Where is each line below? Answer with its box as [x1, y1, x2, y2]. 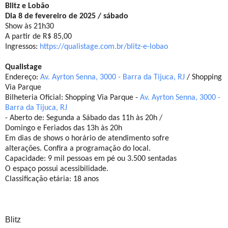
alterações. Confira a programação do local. [5, 145, 151, 153]
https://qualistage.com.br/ [40, 43, 127, 51]
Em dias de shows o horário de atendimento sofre [5, 134, 169, 143]
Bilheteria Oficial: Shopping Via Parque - [5, 94, 140, 102]
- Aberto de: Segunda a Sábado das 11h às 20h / [5, 114, 162, 123]
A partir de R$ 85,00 [5, 33, 72, 41]
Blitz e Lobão [5, 2, 58, 11]
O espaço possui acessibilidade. [5, 165, 108, 174]
